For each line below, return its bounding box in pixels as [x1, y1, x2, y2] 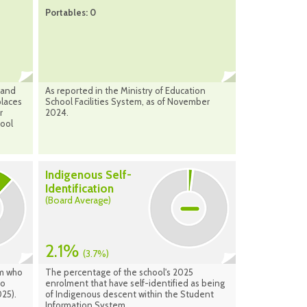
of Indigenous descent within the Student [45, 288, 214, 300]
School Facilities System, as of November [45, 96, 210, 108]
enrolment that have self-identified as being [45, 278, 225, 289]
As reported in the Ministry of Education [45, 85, 206, 97]
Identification [45, 182, 114, 196]
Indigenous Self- [45, 168, 132, 182]
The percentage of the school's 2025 [45, 267, 193, 278]
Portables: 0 [45, 7, 96, 19]
